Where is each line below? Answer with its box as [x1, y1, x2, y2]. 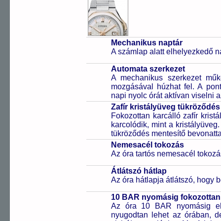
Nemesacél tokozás [111, 141, 184, 149]
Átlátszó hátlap [111, 167, 167, 175]
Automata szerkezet [111, 65, 185, 73]
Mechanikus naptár [111, 38, 183, 47]
